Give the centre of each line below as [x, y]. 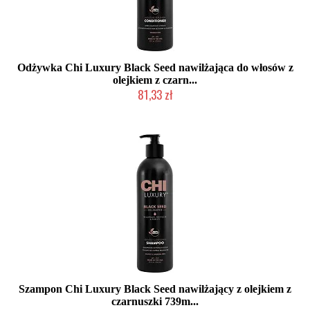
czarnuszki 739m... [155, 301]
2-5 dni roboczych [155, 108]
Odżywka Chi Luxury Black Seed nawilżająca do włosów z [155, 67]
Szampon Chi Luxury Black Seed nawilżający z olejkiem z [155, 289]
